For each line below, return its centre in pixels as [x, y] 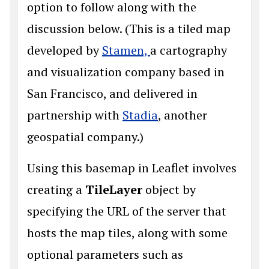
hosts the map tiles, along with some [127, 233]
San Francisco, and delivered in [112, 93]
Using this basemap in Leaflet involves [132, 168]
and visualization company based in [126, 72]
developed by [65, 50]
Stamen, [126, 50]
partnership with [75, 115]
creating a [56, 189]
